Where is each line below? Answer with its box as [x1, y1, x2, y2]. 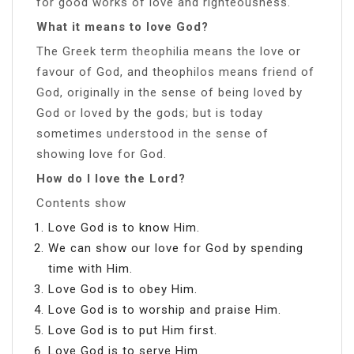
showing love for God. [36, 146, 167, 161]
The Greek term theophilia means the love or [36, 43, 301, 58]
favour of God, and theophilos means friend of [36, 64, 314, 79]
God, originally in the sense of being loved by [36, 85, 303, 100]
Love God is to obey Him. [48, 281, 198, 296]
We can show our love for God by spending [48, 240, 303, 255]
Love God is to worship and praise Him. [48, 302, 281, 317]
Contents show [36, 195, 126, 210]
